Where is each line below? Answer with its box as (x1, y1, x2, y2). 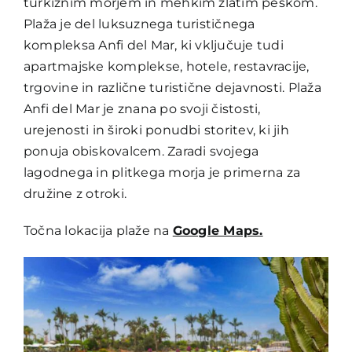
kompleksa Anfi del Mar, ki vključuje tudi (23, 37, 284, 53)
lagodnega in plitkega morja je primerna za (23, 164, 301, 180)
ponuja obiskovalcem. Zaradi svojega (23, 143, 259, 159)
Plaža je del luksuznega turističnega (23, 16, 255, 31)
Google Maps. (172, 222, 263, 238)
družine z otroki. (23, 185, 127, 201)
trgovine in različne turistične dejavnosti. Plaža (23, 79, 321, 95)
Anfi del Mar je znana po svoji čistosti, (23, 101, 261, 116)
